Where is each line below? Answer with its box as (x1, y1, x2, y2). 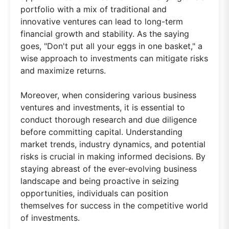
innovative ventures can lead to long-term (20, 16, 183, 27)
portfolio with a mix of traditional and (20, 4, 167, 14)
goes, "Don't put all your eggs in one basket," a (20, 40, 202, 51)
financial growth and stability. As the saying (20, 28, 189, 39)
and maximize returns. (20, 65, 106, 76)
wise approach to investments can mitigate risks (20, 53, 208, 63)
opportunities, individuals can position (20, 188, 168, 198)
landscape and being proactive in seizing (20, 175, 179, 186)
